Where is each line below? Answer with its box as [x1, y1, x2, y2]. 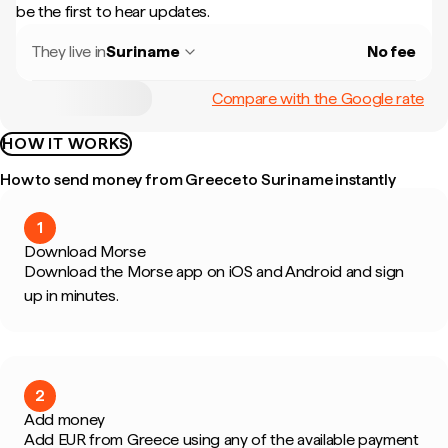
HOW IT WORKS [2, 134, 130, 153]
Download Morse [24, 242, 146, 261]
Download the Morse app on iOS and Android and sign [24, 262, 404, 281]
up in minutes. [24, 286, 119, 305]
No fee [366, 42, 416, 61]
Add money [24, 410, 106, 429]
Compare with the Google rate [211, 88, 424, 108]
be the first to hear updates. [16, 2, 210, 21]
